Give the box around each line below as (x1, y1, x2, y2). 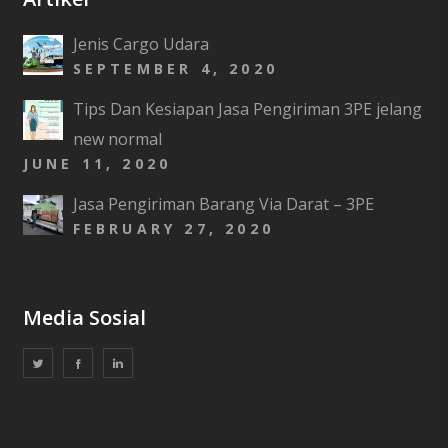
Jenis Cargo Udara (72, 33, 209, 55)
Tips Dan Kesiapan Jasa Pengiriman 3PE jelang (72, 98, 422, 120)
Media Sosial (22, 304, 146, 331)
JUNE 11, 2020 (22, 154, 172, 173)
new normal (72, 128, 162, 150)
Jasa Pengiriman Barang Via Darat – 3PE (72, 193, 374, 215)
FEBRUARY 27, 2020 (72, 219, 274, 238)
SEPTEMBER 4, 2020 (72, 59, 278, 78)
